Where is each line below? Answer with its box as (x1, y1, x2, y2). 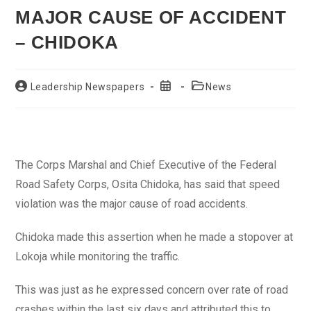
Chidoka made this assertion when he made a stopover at (15, 230, 294, 244)
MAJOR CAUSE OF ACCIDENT (15, 7, 287, 28)
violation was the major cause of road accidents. (15, 197, 249, 210)
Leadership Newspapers (30, 81, 145, 92)
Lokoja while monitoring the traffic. (15, 250, 180, 263)
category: (190, 93, 235, 104)
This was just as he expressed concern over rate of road (15, 283, 289, 296)
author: (15, 93, 49, 104)
